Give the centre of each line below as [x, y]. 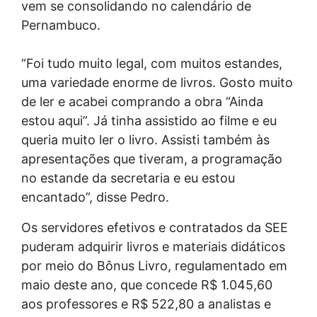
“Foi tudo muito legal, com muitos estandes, [152, 63]
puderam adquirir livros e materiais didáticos [153, 247]
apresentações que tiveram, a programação [152, 159]
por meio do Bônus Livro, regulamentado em [154, 266]
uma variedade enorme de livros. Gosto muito [157, 82]
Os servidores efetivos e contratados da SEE [155, 227]
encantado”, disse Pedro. [97, 197]
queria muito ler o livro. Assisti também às [145, 140]
